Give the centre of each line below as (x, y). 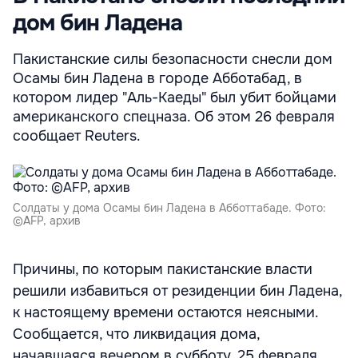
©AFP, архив (47, 221)
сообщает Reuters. (77, 136)
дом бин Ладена (97, 23)
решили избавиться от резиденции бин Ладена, (177, 291)
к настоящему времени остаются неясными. (165, 312)
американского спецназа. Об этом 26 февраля (174, 117)
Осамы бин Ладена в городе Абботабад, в (157, 78)
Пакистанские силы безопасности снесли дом (173, 59)
